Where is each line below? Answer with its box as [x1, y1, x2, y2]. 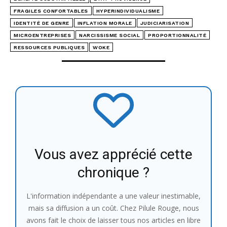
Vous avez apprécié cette [34, 145, 193, 163]
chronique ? [78, 164, 149, 181]
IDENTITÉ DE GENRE [14, 20, 69, 26]
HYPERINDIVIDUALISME [96, 8, 160, 14]
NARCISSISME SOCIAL [79, 32, 140, 38]
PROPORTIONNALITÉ [148, 32, 206, 38]
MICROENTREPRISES [14, 32, 71, 38]
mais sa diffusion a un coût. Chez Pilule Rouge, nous [28, 203, 199, 213]
